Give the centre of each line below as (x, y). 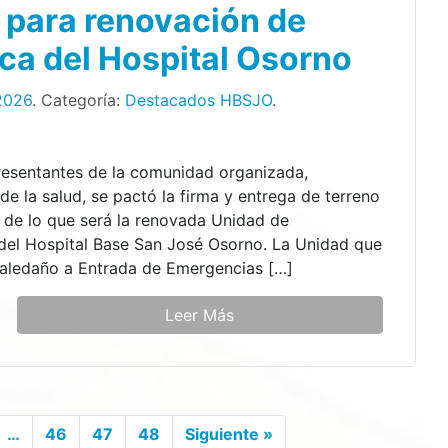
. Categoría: (78, 99)
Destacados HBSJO (198, 99)
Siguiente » (228, 433)
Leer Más (200, 314)
